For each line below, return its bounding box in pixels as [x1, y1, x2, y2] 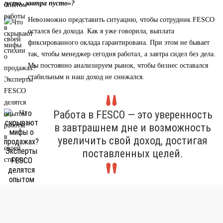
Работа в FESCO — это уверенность [53, 109, 213, 121]
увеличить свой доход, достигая [58, 134, 208, 147]
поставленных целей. [82, 147, 183, 160]
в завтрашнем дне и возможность [54, 121, 211, 134]
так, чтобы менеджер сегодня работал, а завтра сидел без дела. [28, 50, 216, 58]
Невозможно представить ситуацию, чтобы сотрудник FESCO [28, 16, 215, 24]
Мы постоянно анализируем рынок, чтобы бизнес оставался [28, 62, 208, 70]
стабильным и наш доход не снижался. [28, 73, 144, 81]
